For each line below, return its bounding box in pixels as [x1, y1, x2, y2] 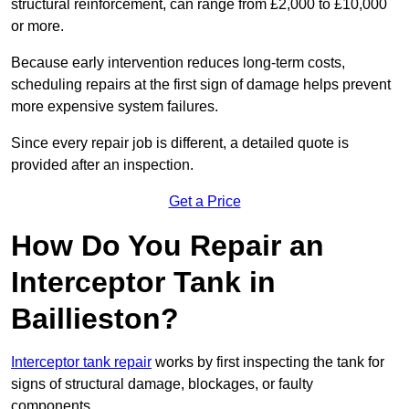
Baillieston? [11, 302, 179, 336]
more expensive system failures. [11, 99, 218, 115]
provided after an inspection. [11, 157, 194, 173]
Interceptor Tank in [11, 266, 276, 299]
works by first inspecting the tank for [152, 354, 384, 371]
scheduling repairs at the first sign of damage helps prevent [11, 77, 391, 93]
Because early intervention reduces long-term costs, [11, 55, 345, 71]
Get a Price [168, 194, 241, 210]
